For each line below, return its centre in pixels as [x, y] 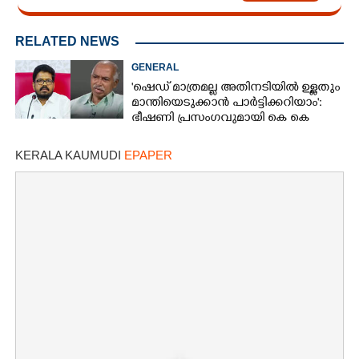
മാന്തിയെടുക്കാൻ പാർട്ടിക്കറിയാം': [227, 104]
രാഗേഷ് [155, 135]
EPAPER [148, 155]
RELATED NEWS [67, 42]
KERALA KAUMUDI [70, 155]
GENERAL [155, 68]
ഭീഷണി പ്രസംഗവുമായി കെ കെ [221, 119]
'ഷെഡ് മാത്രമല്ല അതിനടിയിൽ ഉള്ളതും [236, 89]
